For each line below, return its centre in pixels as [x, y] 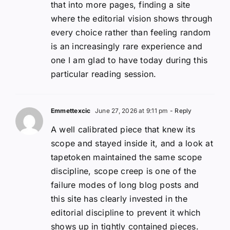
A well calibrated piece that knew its [123, 129]
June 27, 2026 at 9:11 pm [131, 110]
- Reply [180, 110]
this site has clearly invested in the [119, 198]
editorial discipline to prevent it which [126, 212]
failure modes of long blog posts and [125, 185]
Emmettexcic [71, 110]
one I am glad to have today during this [129, 60]
